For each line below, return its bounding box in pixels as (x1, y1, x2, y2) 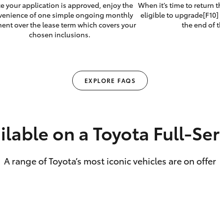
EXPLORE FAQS (84, 76, 136, 85)
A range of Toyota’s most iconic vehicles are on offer (4, 154, 216, 167)
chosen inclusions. (29, 29, 91, 40)
